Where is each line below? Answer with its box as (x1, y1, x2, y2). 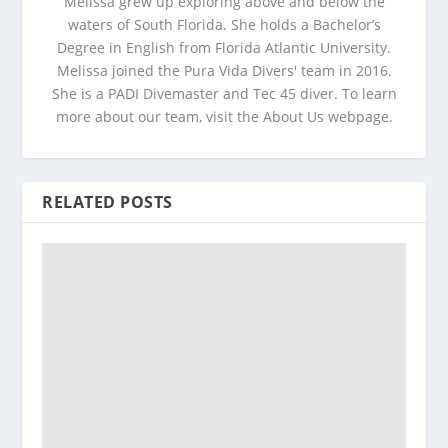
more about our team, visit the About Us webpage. (55, 107, 393, 127)
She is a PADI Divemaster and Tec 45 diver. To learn (51, 84, 397, 104)
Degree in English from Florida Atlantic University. (57, 38, 391, 58)
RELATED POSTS (42, 191, 173, 214)
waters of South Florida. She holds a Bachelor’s (67, 15, 381, 35)
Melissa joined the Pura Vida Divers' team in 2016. (56, 61, 392, 81)
